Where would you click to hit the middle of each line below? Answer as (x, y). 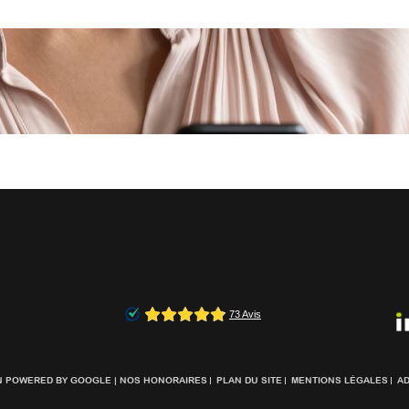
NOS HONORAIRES (163, 381)
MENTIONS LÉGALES (340, 381)
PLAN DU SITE (249, 381)
